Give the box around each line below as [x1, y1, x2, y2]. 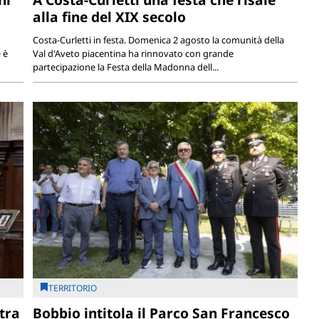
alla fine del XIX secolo [33, 7, 187, 27]
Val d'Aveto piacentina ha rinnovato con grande [33, 47, 234, 61]
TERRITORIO [48, 282, 98, 294]
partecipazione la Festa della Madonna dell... [33, 61, 219, 74]
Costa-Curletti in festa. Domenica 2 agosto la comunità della [33, 33, 285, 47]
